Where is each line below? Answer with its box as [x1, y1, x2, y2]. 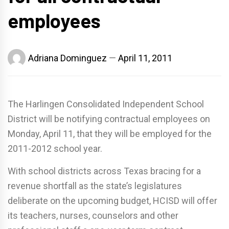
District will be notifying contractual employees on [8, 113, 210, 124]
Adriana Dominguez [28, 53, 107, 64]
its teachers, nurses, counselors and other [8, 210, 178, 221]
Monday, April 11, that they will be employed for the [8, 128, 212, 139]
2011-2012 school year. [8, 143, 102, 154]
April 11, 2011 [118, 53, 172, 64]
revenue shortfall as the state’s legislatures [8, 180, 182, 191]
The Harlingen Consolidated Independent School [8, 98, 204, 109]
